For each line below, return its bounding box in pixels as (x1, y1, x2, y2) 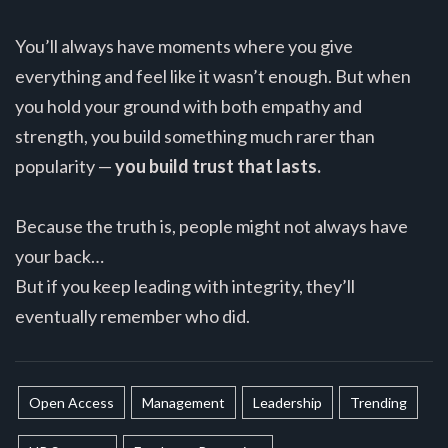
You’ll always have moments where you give (15, 35, 353, 58)
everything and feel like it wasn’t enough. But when (15, 65, 411, 88)
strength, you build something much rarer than (15, 125, 375, 148)
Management (142, 394, 225, 412)
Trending (350, 394, 407, 412)
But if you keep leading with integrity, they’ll (15, 275, 355, 298)
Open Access (29, 394, 114, 412)
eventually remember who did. (15, 305, 250, 328)
